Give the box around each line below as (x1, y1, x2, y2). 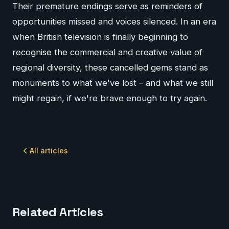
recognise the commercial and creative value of (12, 47, 202, 58)
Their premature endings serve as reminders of (12, 1, 202, 12)
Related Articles (12, 204, 103, 220)
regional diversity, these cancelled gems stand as (12, 62, 208, 73)
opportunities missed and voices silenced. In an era (12, 16, 216, 27)
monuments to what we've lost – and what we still (12, 78, 213, 88)
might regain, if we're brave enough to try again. (12, 93, 207, 104)
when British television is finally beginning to (12, 32, 188, 42)
